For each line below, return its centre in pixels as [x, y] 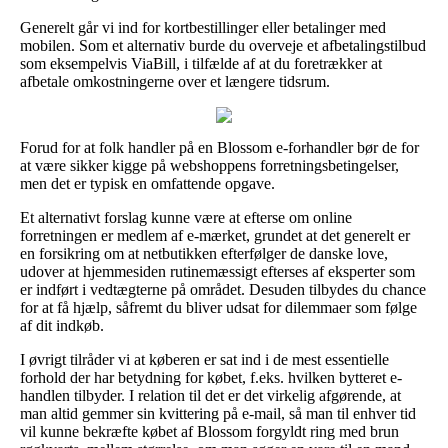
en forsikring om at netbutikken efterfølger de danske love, [204, 253]
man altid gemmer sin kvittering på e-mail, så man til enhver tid [218, 413]
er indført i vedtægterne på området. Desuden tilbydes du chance [223, 289]
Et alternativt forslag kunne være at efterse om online [186, 217]
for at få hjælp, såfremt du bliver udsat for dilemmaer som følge [218, 307]
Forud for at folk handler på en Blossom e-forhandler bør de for [219, 147]
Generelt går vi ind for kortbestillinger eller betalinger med [203, 27]
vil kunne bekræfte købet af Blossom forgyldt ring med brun [209, 431]
